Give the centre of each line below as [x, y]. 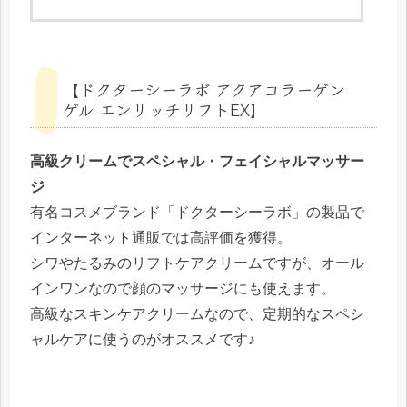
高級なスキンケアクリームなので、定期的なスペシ [197, 314]
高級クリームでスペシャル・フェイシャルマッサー [197, 162]
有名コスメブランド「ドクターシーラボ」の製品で [197, 213]
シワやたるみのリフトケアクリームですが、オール [197, 263]
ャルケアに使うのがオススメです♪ [143, 340]
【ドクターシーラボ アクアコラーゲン [204, 89]
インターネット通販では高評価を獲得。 [161, 238]
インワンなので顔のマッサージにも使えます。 [183, 289]
